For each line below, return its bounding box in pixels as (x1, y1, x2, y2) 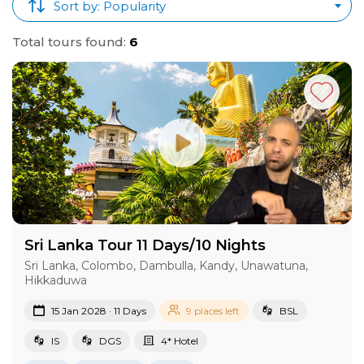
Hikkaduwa (24, 272, 87, 288)
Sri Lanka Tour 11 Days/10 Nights (24, 236, 266, 254)
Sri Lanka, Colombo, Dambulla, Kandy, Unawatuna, (24, 258, 308, 273)
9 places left (186, 304, 240, 317)
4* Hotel (161, 334, 198, 347)
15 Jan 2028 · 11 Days (51, 304, 146, 317)
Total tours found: (12, 33, 129, 50)
